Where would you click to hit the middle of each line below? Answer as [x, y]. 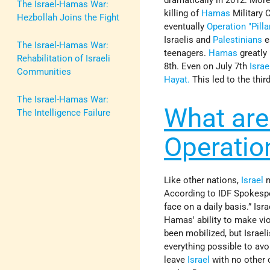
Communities [44, 71]
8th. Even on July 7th [207, 66]
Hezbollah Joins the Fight [68, 17]
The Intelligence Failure [64, 112]
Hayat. [177, 79]
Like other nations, [203, 180]
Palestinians [238, 39]
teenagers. [187, 53]
